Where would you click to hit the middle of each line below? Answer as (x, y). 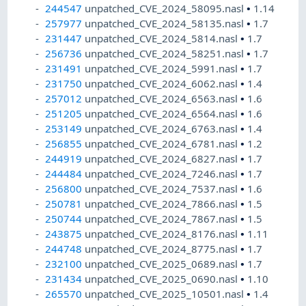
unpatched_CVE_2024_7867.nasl (163, 219)
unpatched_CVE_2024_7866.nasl (163, 204)
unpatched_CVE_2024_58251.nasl (166, 54)
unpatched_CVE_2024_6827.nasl (163, 159)
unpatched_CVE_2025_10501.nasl (166, 294)
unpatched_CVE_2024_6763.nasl (163, 129)
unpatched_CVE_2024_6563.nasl (163, 99)
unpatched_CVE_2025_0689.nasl (163, 264)
